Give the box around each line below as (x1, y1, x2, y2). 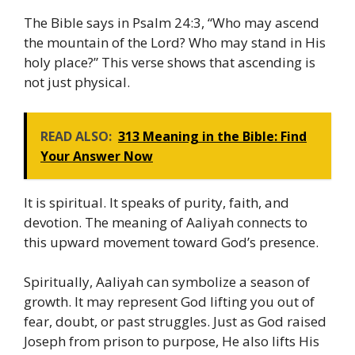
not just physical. (24, 73, 130, 92)
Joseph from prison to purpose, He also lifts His (24, 332, 319, 351)
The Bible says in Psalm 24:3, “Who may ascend (24, 13, 319, 32)
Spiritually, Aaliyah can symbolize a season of (24, 273, 310, 292)
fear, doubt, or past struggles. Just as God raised (24, 312, 326, 331)
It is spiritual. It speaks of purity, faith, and (24, 193, 289, 212)
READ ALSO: (40, 127, 112, 145)
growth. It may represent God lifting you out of (24, 292, 315, 311)
